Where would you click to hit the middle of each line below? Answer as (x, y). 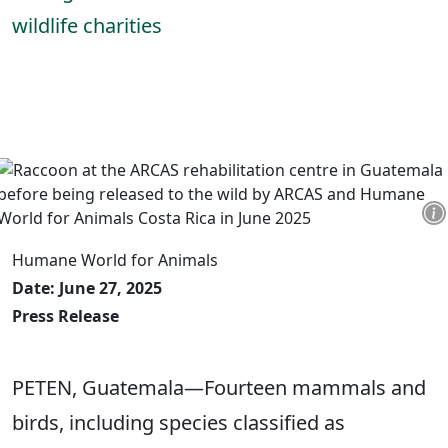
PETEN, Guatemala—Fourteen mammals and (219, 387)
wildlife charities (87, 25)
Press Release (65, 316)
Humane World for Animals (115, 260)
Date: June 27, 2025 (87, 288)
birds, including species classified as (178, 422)
